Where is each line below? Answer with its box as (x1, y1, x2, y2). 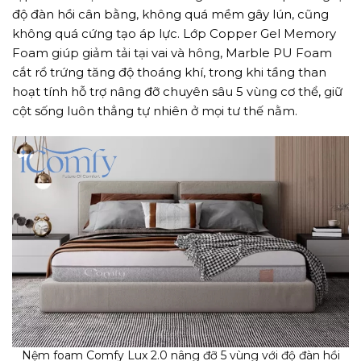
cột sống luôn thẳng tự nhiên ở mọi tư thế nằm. (12, 102, 297, 118)
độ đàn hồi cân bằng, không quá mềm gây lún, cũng (12, 6, 329, 22)
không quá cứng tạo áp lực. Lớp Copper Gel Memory (12, 25, 336, 41)
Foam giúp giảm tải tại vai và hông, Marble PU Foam (12, 44, 332, 60)
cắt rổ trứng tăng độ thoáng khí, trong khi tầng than (12, 64, 326, 80)
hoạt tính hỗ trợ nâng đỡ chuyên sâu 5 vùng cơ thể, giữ (12, 83, 342, 99)
